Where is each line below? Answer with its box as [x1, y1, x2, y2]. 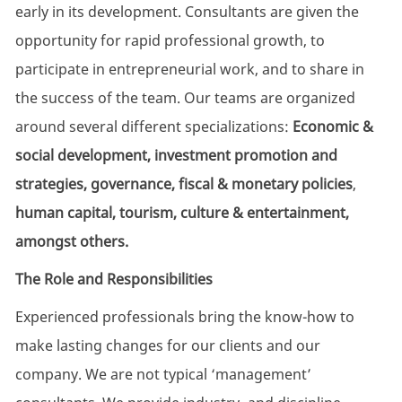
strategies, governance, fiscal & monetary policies [14, 174, 353, 195]
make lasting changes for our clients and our [14, 336, 320, 356]
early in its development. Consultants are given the [14, 2, 359, 22]
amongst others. [14, 232, 128, 252]
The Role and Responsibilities [14, 269, 213, 290]
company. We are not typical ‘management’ [14, 364, 311, 385]
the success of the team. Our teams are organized [14, 88, 355, 109]
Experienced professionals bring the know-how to [14, 307, 354, 328]
